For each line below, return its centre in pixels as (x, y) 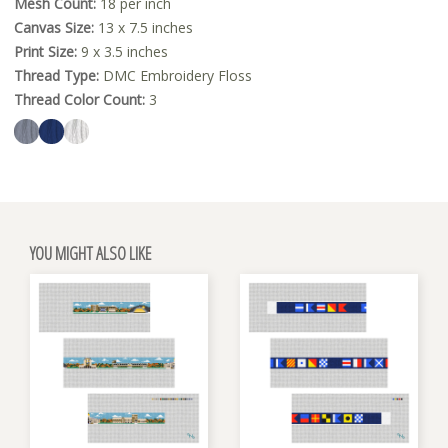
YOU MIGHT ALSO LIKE (90, 252)
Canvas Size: (54, 27)
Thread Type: (56, 75)
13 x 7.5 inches (143, 27)
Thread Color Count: (79, 99)
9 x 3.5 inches (122, 51)
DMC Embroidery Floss (175, 75)
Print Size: (45, 51)
